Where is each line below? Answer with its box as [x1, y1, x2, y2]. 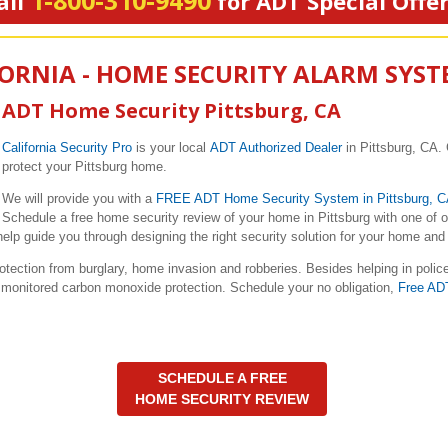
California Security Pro [2, 140, 132, 155]
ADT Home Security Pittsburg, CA [2, 97, 341, 124]
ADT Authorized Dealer [210, 140, 342, 155]
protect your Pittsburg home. [2, 159, 171, 174]
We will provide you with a [2, 191, 156, 206]
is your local [132, 140, 210, 155]
